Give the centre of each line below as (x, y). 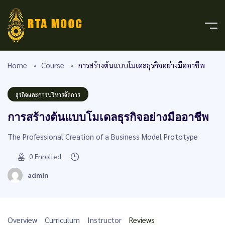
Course (53, 65)
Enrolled (48, 156)
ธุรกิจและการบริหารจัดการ (48, 95)
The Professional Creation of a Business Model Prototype (103, 136)
